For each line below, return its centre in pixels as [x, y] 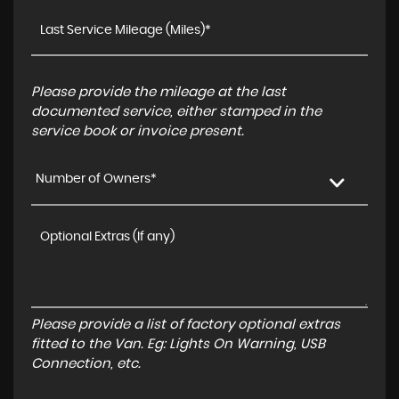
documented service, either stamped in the [176, 111]
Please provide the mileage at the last [159, 92]
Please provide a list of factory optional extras [186, 324]
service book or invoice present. [138, 131]
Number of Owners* [96, 179]
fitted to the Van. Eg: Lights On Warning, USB [178, 344]
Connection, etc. [86, 363]
